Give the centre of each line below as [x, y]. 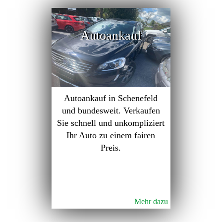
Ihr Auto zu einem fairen [111, 135]
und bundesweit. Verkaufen [111, 111]
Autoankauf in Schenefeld [111, 98]
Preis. [111, 148]
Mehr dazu [151, 201]
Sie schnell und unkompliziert [111, 123]
